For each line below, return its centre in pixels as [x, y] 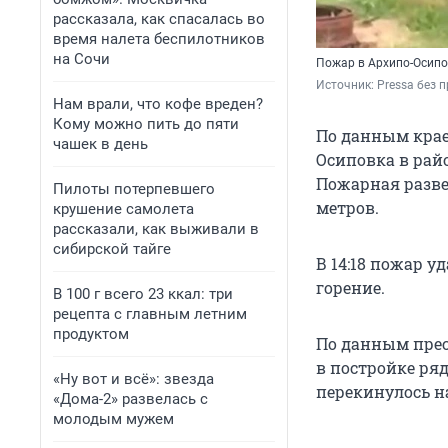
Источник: [346, 85]
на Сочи [81, 59]
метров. [347, 208]
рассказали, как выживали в [156, 229]
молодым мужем [113, 419]
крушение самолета [123, 209]
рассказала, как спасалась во [159, 19]
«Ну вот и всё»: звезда [133, 379]
